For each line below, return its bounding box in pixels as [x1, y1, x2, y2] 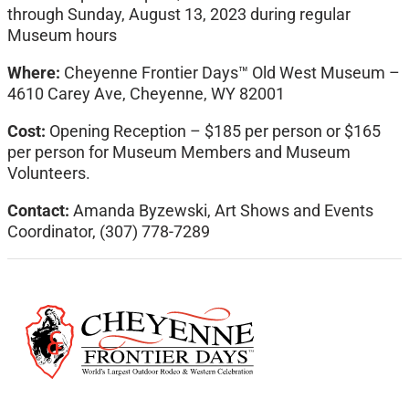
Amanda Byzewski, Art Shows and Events [73, 201, 373, 221]
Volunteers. [7, 163, 90, 184]
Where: [7, 63, 64, 83]
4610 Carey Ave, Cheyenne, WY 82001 [7, 84, 285, 104]
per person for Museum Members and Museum [7, 142, 351, 163]
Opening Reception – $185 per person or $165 [49, 121, 381, 142]
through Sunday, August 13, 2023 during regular [7, 5, 351, 25]
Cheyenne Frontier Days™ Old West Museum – [64, 63, 400, 83]
